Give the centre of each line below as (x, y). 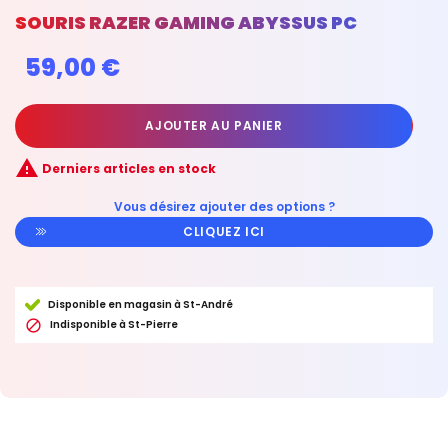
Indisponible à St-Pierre (114, 324)
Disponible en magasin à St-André (140, 304)
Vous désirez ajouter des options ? (224, 206)
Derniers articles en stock (127, 169)
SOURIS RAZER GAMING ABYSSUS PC (186, 22)
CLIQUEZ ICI (224, 231)
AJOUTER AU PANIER (214, 125)
